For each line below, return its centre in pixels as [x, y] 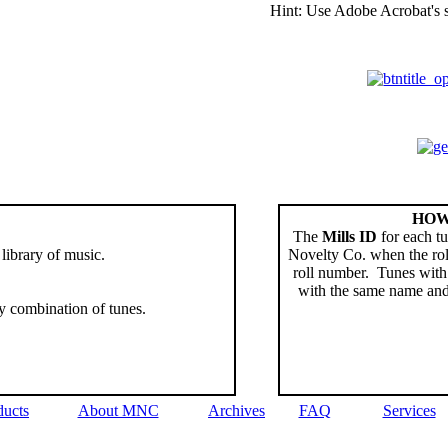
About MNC [118, 411]
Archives [236, 411]
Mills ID [348, 237]
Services [409, 411]
